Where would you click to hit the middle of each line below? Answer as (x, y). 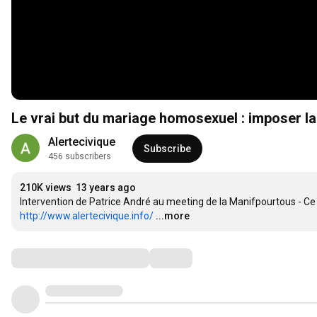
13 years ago (106, 188)
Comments (46, 258)
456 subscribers (80, 157)
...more (173, 216)
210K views (46, 188)
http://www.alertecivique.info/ (87, 216)
